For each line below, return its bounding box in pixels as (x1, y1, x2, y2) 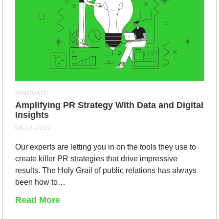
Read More (15, 195, 60, 205)
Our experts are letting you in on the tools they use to (15, 142, 196, 151)
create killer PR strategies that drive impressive (15, 154, 177, 163)
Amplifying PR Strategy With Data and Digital (15, 100, 203, 110)
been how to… (15, 177, 66, 186)
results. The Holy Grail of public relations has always (15, 166, 197, 175)
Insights (15, 109, 49, 120)
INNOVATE (15, 89, 48, 97)
